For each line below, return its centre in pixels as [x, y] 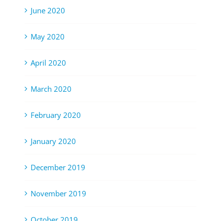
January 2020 [53, 141]
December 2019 [58, 167]
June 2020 [48, 10]
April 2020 [48, 62]
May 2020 [48, 36]
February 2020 [56, 115]
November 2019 [58, 193]
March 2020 [51, 89]
